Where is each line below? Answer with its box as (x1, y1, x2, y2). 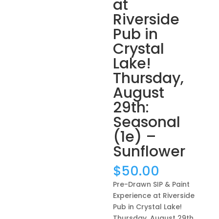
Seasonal (113, 112, 181, 132)
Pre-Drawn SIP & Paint (113, 179, 190, 189)
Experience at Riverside (113, 191, 195, 200)
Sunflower (113, 141, 186, 162)
